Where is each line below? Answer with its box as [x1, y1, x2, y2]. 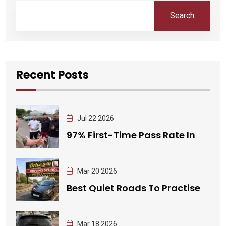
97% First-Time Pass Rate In [67, 128, 195, 141]
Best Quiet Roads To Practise [67, 181, 200, 194]
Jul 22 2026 [76, 114, 114, 122]
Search [170, 10, 194, 20]
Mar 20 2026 [76, 166, 117, 175]
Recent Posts [16, 67, 89, 83]
